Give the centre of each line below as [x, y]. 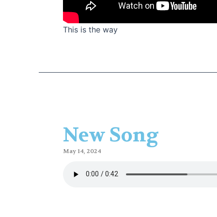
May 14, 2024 [82, 151]
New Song [111, 135]
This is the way [90, 29]
